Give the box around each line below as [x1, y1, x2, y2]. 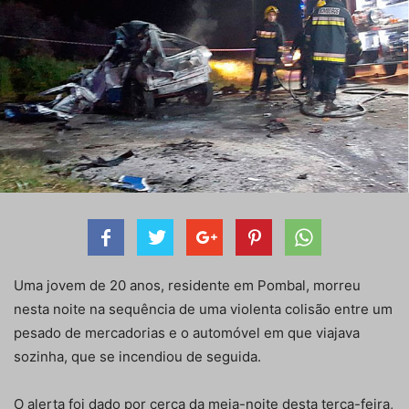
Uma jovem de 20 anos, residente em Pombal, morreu [14, 277, 361, 295]
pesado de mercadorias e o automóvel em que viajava [14, 324, 360, 342]
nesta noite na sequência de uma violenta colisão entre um [14, 300, 393, 319]
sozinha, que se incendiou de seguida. [14, 348, 261, 366]
